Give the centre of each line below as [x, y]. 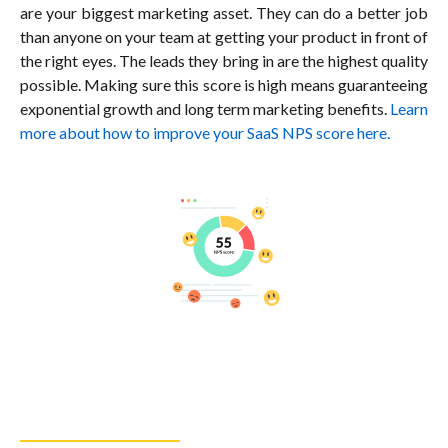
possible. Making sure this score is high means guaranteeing [224, 84]
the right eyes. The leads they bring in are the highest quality [224, 60]
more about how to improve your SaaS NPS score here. [205, 132]
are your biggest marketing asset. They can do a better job [224, 12]
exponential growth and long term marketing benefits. [205, 108]
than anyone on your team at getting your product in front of [224, 36]
